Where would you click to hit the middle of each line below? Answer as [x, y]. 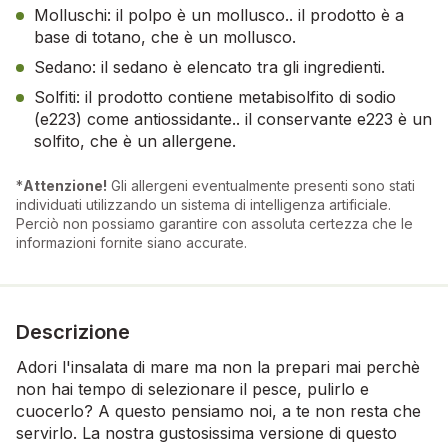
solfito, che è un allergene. [135, 140]
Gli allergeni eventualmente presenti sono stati [261, 185]
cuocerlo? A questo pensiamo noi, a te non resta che [218, 410]
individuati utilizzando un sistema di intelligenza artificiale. [203, 204]
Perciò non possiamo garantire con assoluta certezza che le [214, 223]
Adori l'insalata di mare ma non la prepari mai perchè [218, 366]
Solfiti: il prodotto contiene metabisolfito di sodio [215, 96]
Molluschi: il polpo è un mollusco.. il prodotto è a [219, 14]
